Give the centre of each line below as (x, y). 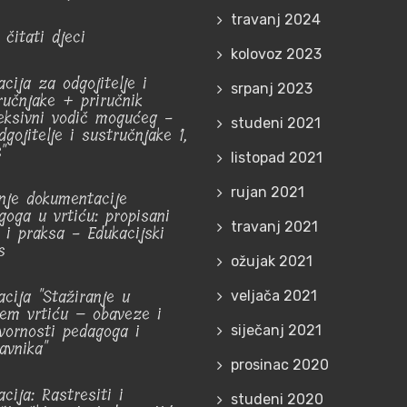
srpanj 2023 (272, 88)
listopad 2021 (277, 157)
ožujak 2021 (272, 261)
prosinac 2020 (280, 364)
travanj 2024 (276, 19)
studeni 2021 (276, 123)
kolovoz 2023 (276, 54)
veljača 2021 (274, 295)
